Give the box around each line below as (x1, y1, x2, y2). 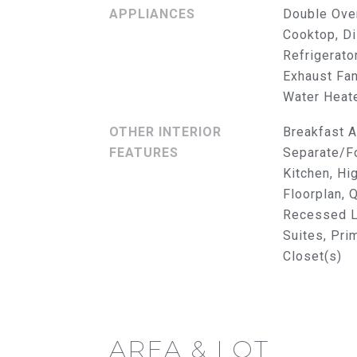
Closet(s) (282, 249, 342, 264)
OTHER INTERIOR (109, 124, 222, 139)
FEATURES (109, 145, 178, 160)
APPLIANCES (109, 6, 195, 22)
